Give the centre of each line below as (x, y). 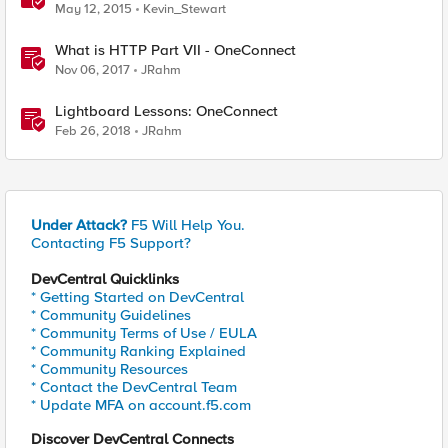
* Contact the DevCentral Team (134, 387)
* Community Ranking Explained (138, 351)
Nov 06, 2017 (92, 70)
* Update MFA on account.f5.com (141, 405)
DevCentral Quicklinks (105, 279)
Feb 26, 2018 (93, 131)
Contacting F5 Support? (111, 243)
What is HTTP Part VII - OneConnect (175, 50)
